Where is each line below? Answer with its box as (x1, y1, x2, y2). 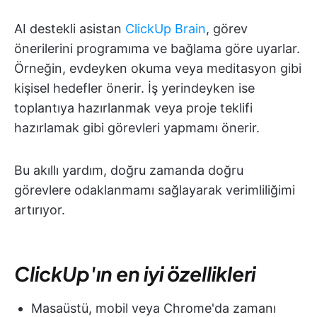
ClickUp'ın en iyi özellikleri (14, 261, 255, 287)
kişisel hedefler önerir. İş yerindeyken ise (14, 81, 255, 96)
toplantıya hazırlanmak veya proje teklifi (14, 100, 253, 116)
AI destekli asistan (14, 21, 125, 37)
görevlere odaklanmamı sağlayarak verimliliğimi (14, 183, 295, 198)
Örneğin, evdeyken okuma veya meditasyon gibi (14, 61, 301, 76)
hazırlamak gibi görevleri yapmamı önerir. (14, 120, 260, 136)
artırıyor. (14, 202, 65, 218)
